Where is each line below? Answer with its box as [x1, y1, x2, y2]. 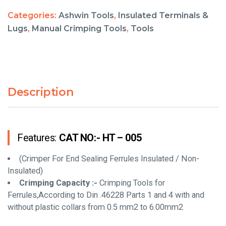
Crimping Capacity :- [19, 178, 99, 188]
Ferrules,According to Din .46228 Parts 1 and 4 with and [8, 190, 204, 200]
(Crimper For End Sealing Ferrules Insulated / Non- [19, 154, 199, 163]
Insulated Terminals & [118, 11, 208, 20]
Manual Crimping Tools [32, 24, 127, 33]
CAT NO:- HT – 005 [56, 132, 142, 144]
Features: [17, 132, 57, 144]
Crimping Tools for [99, 178, 165, 188]
